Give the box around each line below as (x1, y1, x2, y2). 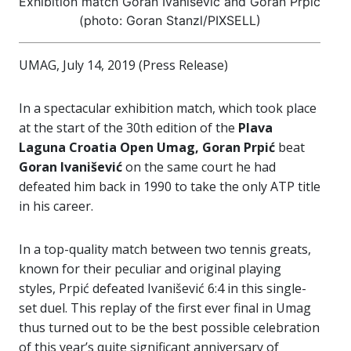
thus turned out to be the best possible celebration (19, 319, 320, 336)
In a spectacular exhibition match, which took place (19, 100, 317, 117)
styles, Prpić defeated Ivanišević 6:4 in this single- (19, 280, 306, 297)
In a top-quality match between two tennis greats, (19, 241, 311, 258)
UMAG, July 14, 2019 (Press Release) (19, 56, 228, 74)
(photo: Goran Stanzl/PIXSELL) (78, 13, 261, 28)
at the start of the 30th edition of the (19, 119, 235, 136)
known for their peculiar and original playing (19, 260, 281, 277)
